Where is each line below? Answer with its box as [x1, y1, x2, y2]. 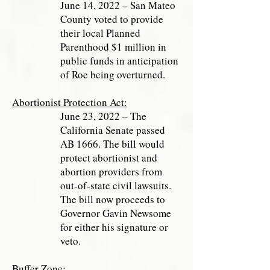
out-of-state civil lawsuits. [60, 178, 171, 192]
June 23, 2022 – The [60, 109, 146, 123]
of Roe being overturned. [60, 67, 165, 81]
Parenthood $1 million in [60, 40, 166, 54]
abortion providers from [60, 165, 162, 178]
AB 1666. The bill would [60, 137, 165, 151]
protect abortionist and [60, 151, 157, 165]
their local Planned [60, 26, 140, 40]
